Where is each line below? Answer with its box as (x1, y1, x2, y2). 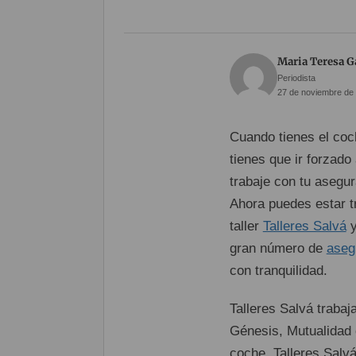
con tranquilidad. (229, 263, 327, 278)
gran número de (229, 241, 327, 256)
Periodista (277, 73, 315, 83)
